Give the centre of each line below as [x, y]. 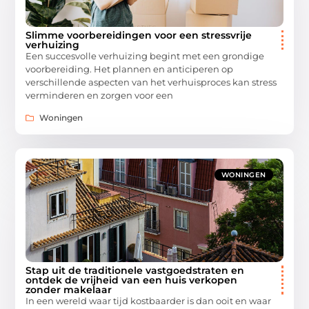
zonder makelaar [69, 290]
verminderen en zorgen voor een [100, 95]
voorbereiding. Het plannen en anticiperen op [130, 69]
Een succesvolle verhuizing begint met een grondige [145, 56]
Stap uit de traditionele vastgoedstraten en [135, 271]
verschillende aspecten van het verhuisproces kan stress [151, 82]
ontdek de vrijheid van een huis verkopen [132, 280]
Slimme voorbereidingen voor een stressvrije [139, 35]
